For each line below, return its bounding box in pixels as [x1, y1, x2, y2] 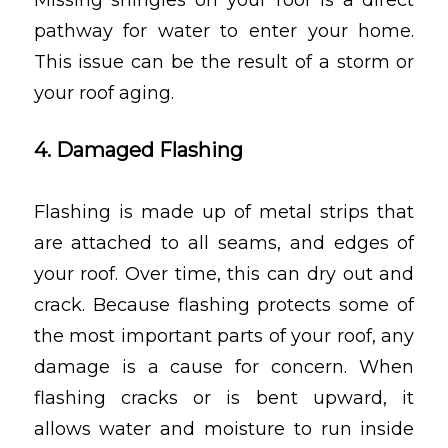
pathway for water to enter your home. [33, 20, 415, 43]
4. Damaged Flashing [33, 138, 243, 163]
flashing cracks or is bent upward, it [33, 386, 415, 409]
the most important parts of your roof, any [33, 324, 415, 347]
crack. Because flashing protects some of [33, 293, 415, 316]
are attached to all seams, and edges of [33, 231, 415, 254]
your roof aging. [33, 82, 174, 105]
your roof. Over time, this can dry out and [33, 262, 415, 285]
